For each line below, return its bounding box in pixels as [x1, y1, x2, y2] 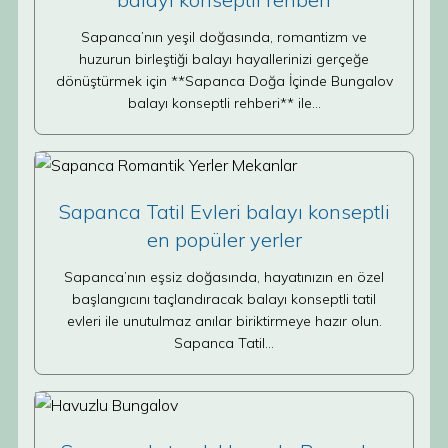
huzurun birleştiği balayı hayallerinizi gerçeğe [79, 50, 369, 68]
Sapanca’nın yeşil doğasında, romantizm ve [81, 28, 367, 46]
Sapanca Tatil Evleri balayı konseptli [58, 199, 390, 224]
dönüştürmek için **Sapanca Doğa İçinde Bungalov [55, 72, 393, 90]
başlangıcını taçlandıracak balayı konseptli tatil [72, 290, 376, 308]
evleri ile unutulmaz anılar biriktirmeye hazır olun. [66, 312, 382, 330]
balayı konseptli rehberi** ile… [127, 94, 321, 112]
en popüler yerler [146, 227, 302, 252]
